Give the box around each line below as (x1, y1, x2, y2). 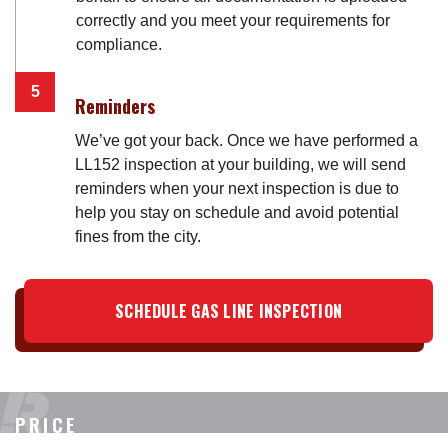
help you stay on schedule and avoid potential (75, 204, 399, 221)
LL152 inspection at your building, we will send (75, 156, 406, 173)
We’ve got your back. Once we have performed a (75, 132, 418, 149)
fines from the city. (75, 228, 201, 245)
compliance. (76, 36, 162, 53)
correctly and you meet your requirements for (76, 12, 390, 29)
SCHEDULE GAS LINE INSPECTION (115, 299, 342, 323)
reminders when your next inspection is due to (75, 180, 399, 197)
